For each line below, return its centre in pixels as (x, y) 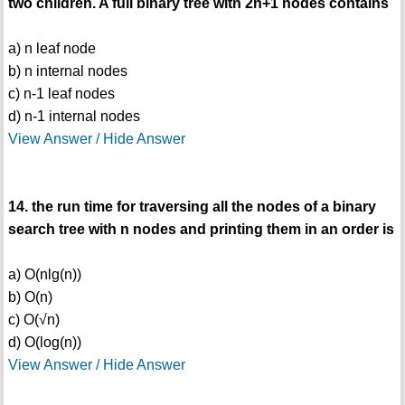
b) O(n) (30, 297)
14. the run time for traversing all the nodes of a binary (192, 207)
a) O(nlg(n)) (44, 274)
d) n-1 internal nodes (74, 116)
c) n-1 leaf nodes (61, 94)
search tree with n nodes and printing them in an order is (201, 229)
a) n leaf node (52, 48)
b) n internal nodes (67, 71)
